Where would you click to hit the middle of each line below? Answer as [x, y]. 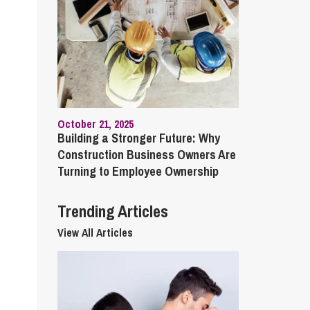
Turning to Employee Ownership [138, 171]
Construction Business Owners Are [146, 155]
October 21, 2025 [95, 124]
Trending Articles [112, 211]
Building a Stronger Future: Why [138, 138]
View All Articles [95, 232]
